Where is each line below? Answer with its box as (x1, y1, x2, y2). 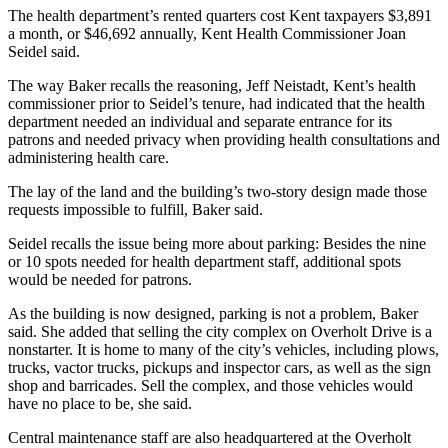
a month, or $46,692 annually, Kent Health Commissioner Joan (8, 25, 406, 43)
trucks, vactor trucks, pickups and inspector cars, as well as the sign (8, 359, 431, 377)
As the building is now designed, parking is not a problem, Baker (8, 305, 418, 323)
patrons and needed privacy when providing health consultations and (8, 131, 440, 149)
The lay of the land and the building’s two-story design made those (8, 183, 427, 201)
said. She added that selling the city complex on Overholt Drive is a (8, 323, 432, 341)
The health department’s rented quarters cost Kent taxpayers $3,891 (8, 7, 432, 25)
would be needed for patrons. (8, 271, 192, 289)
